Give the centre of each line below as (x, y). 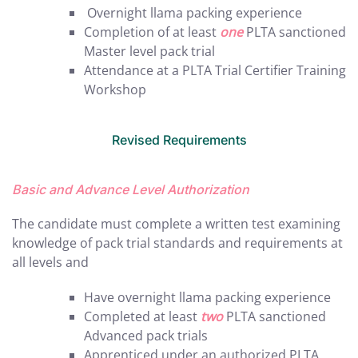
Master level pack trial (149, 51)
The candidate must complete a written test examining (176, 224)
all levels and (50, 262)
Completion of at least (152, 32)
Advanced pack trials (146, 336)
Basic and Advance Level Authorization (131, 189)
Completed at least (142, 316)
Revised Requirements (179, 140)
